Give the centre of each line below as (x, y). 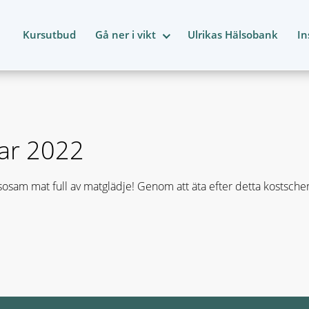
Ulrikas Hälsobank (233, 34)
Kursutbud (49, 34)
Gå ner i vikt (126, 34)
